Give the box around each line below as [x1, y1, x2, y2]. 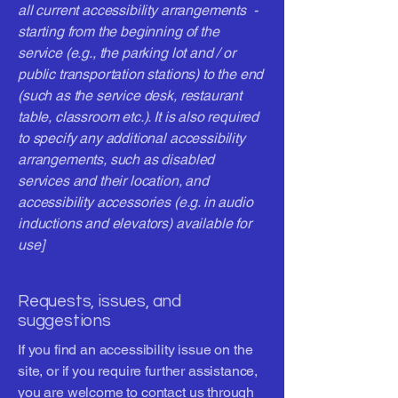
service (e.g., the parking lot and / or [18, 44, 239, 61]
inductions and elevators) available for [18, 215, 251, 232]
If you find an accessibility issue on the [18, 341, 253, 358]
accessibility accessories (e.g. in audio [18, 194, 253, 211]
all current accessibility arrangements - [18, 2, 258, 19]
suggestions [18, 312, 111, 330]
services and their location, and [18, 172, 209, 189]
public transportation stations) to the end [18, 66, 264, 83]
